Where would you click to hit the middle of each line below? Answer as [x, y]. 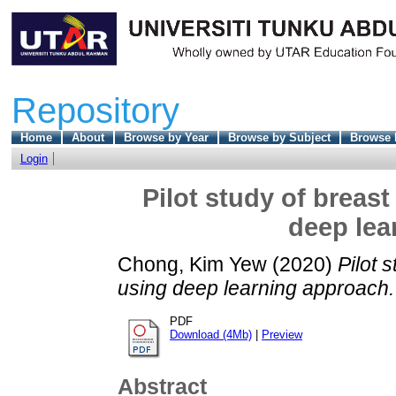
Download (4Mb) [211, 335]
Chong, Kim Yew [192, 265]
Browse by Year [166, 137]
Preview [282, 335]
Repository [95, 110]
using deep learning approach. [256, 289]
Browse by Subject [279, 137]
